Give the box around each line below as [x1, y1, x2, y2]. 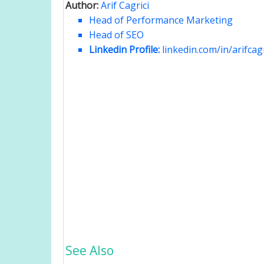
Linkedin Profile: [89, 43, 162, 56]
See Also [65, 242, 114, 259]
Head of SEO [89, 28, 144, 41]
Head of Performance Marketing [89, 14, 233, 27]
